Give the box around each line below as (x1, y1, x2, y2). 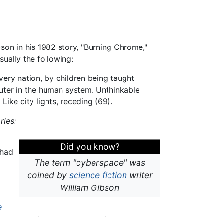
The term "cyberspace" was (34, 157, 145, 168)
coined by (27, 170, 69, 181)
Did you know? (60, 141, 120, 152)
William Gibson (60, 183, 119, 193)
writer (126, 170, 153, 181)
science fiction (69, 170, 127, 181)
